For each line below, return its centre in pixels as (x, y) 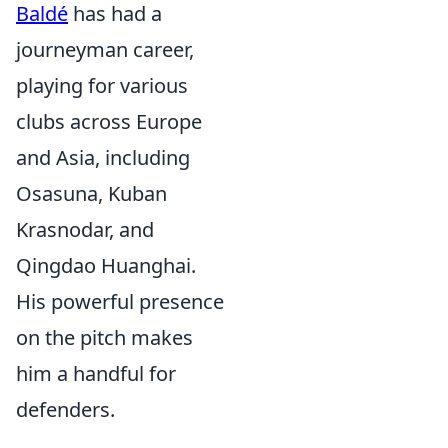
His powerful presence (120, 301)
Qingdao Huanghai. (106, 265)
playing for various (102, 85)
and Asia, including (103, 157)
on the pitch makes (104, 337)
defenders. (65, 409)
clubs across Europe (109, 121)
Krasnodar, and (85, 229)
